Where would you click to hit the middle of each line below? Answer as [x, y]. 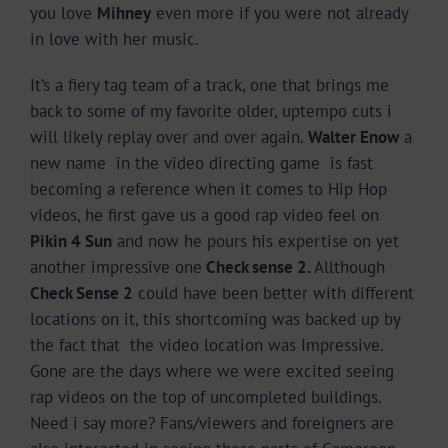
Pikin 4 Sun [71, 240]
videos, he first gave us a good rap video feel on [204, 214]
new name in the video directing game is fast [201, 162]
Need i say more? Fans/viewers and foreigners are [212, 422]
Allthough [349, 266]
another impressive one [116, 266]
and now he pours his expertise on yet [255, 240]
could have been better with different [273, 292]
